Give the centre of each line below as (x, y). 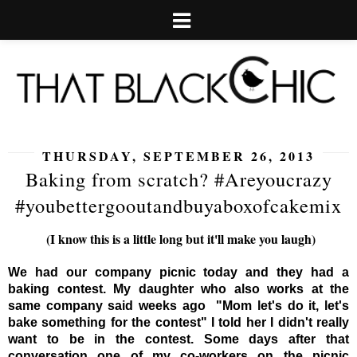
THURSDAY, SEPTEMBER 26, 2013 (178, 155)
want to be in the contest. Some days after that (178, 339)
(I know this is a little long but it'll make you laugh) (178, 238)
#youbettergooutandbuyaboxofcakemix (178, 205)
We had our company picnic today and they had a (178, 272)
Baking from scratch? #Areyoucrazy (178, 178)
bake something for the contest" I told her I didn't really (178, 322)
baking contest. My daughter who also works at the (178, 288)
